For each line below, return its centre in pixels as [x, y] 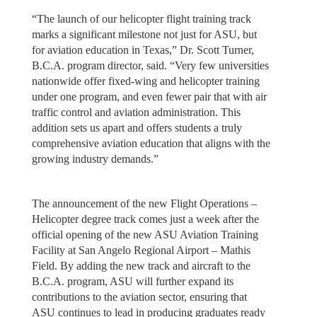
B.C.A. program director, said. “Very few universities [150, 66]
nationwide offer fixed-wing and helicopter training [145, 81]
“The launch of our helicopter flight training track [141, 19]
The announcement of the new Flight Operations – [144, 203]
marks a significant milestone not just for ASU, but [144, 35]
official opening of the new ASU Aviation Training [145, 234]
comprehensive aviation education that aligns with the [151, 144]
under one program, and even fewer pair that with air [149, 97]
